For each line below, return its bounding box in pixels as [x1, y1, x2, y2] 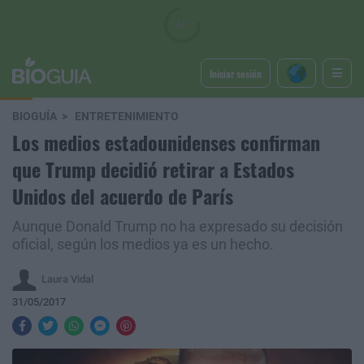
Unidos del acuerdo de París [12, 181, 233, 210]
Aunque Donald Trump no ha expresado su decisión [12, 219, 343, 235]
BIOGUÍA [12, 110, 57, 123]
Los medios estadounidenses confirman [12, 128, 320, 157]
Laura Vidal [41, 272, 93, 285]
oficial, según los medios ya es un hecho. [12, 236, 274, 253]
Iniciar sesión [209, 66, 262, 80]
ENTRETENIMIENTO [75, 110, 179, 123]
